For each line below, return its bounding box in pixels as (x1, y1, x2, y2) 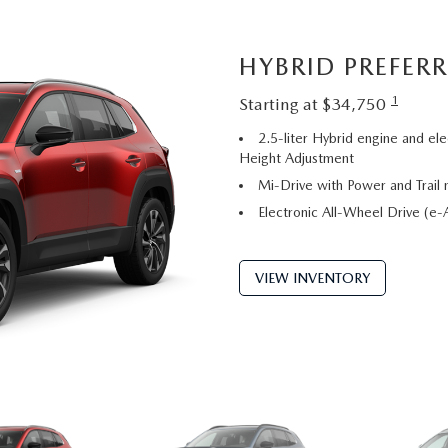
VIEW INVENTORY (255, 270, 370, 286)
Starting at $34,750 (239, 94, 386, 114)
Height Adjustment (239, 150, 354, 166)
